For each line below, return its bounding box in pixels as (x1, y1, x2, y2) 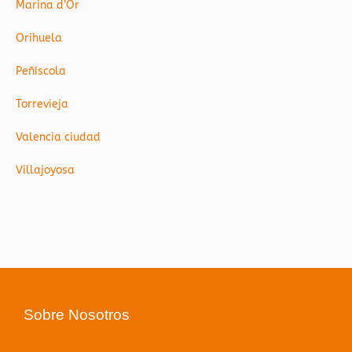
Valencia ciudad (16, 130, 101, 145)
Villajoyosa (16, 163, 75, 178)
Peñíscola (16, 64, 66, 79)
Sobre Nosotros (24, 306, 130, 324)
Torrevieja (16, 97, 68, 112)
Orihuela (16, 31, 62, 46)
